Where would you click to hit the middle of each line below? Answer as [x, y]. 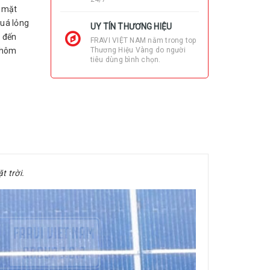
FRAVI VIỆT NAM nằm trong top [143, 40]
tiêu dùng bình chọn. [125, 60]
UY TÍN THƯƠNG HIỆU [131, 27]
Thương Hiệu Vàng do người [138, 50]
